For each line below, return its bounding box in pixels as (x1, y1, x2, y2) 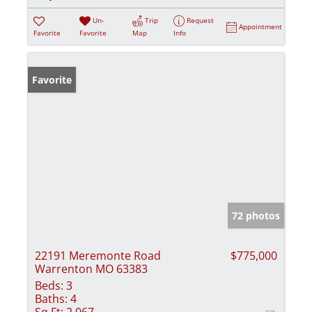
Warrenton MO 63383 (35, 261, 148, 277)
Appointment (239, 21, 283, 31)
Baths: (35, 291, 68, 307)
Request (187, 15, 214, 25)
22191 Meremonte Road (35, 248, 161, 264)
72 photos (232, 209, 280, 223)
